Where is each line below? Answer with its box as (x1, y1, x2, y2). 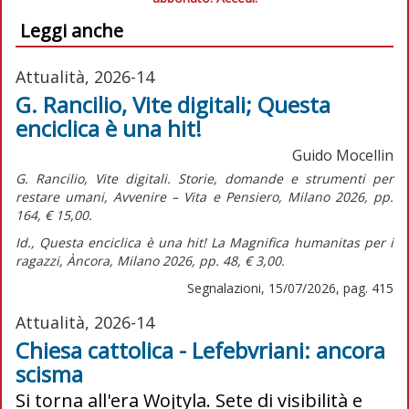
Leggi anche (20, 17, 123, 43)
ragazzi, (16, 251, 67, 269)
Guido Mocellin (292, 144, 393, 165)
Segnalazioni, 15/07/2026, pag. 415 (187, 278, 393, 297)
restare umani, (16, 187, 109, 205)
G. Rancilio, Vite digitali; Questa (16, 89, 330, 120)
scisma (16, 358, 83, 389)
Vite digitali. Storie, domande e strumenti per (95, 169, 393, 187)
